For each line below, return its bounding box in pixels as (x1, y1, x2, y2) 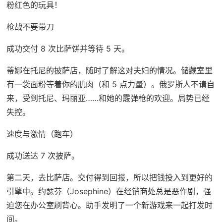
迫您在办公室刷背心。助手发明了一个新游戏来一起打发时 (6, 200, 213, 210)
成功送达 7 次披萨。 (6, 150, 79, 161)
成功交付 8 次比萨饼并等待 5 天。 (6, 43, 129, 54)
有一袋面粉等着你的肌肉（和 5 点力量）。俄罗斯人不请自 (6, 79, 215, 89)
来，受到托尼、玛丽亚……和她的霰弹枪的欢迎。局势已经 (6, 93, 210, 103)
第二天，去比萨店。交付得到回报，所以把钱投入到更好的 (6, 172, 213, 182)
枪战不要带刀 (6, 21, 54, 32)
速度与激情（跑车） (6, 128, 78, 139)
